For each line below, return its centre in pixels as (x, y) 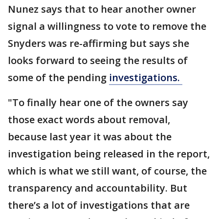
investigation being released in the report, (109, 154)
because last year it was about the (90, 137)
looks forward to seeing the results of (98, 60)
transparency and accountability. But (98, 188)
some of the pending (58, 77)
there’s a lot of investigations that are (99, 205)
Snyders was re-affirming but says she (99, 43)
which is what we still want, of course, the (107, 171)
